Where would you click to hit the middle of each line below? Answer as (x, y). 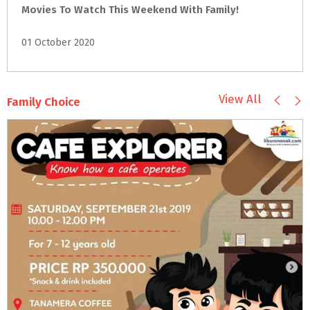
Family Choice (44, 102)
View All (240, 99)
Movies (39, 10)
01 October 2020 (58, 43)
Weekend (154, 10)
